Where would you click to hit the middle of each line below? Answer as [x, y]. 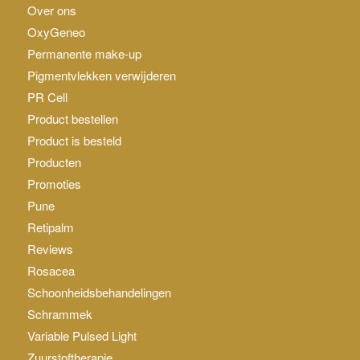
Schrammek [59, 313]
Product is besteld [74, 140]
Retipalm [50, 227]
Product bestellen [72, 118]
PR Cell [47, 96]
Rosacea [51, 270]
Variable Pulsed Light [82, 335]
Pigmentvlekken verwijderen [101, 75]
